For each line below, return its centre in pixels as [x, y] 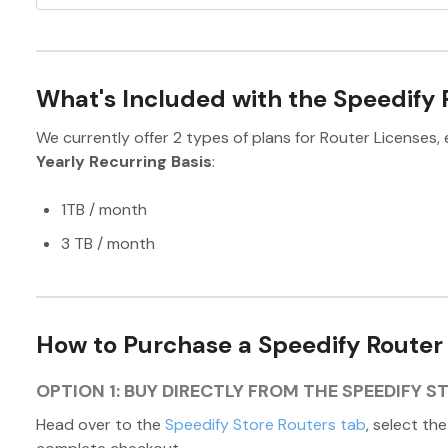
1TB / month [103, 210]
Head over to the [100, 424]
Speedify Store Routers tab [265, 424]
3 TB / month [107, 244]
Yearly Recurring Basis [123, 162]
